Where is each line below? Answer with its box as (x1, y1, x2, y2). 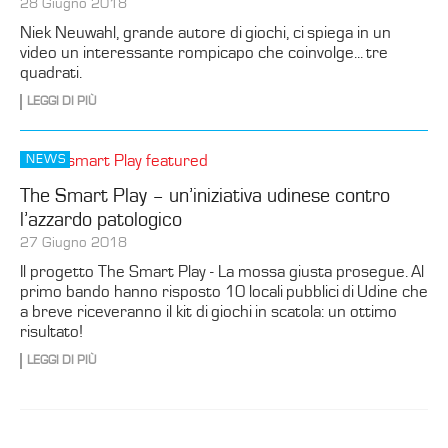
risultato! (20, 322, 83, 343)
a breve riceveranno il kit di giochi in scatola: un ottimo (20, 302, 397, 323)
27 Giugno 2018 (20, 234, 127, 252)
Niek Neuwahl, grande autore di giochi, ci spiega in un (20, 23, 391, 44)
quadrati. (20, 63, 82, 84)
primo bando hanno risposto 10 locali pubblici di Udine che (20, 282, 428, 303)
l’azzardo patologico (20, 209, 182, 232)
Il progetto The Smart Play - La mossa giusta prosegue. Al (20, 262, 424, 283)
